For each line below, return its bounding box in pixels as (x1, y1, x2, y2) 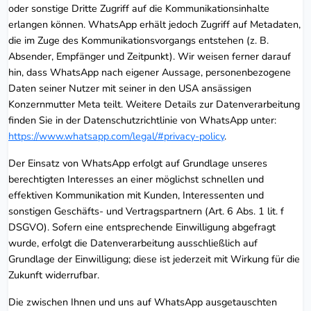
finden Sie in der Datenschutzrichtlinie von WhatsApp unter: (8, 112, 276, 127)
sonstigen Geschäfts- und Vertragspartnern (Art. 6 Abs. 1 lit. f (8, 203, 284, 218)
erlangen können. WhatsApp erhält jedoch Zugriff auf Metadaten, (8, 17, 301, 31)
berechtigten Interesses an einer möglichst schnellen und (8, 171, 264, 186)
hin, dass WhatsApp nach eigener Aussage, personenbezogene (8, 65, 291, 79)
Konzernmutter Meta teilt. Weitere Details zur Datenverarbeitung (8, 96, 300, 111)
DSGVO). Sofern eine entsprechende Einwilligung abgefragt (8, 219, 276, 234)
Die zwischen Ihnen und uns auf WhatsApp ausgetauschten (8, 294, 277, 309)
